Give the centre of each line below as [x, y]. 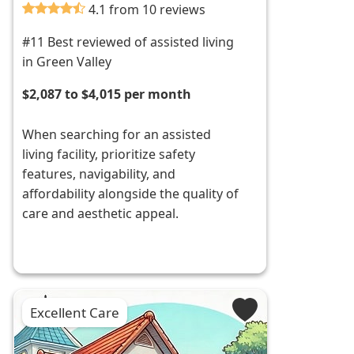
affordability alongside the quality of [131, 194]
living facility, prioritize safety [109, 154]
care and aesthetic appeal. [101, 214]
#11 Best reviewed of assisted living [128, 42]
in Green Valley [67, 62]
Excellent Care [75, 313]
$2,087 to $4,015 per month [107, 94]
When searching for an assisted [117, 135]
